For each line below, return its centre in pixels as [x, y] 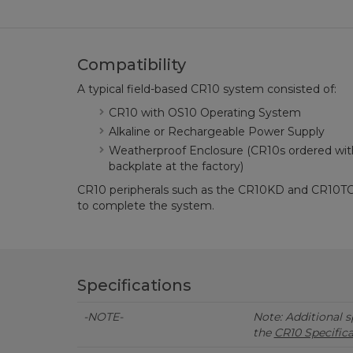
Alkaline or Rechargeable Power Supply [216, 132]
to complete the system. [145, 206]
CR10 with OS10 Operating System [204, 113]
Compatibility [131, 65]
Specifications [134, 285]
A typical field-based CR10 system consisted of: [206, 89]
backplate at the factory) [176, 166]
